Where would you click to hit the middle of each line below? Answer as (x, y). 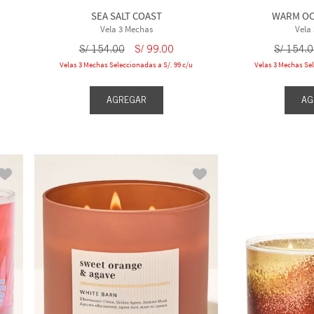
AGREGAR (126, 100)
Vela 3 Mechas (126, 29)
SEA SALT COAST (126, 15)
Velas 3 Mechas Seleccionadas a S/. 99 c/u (127, 64)
